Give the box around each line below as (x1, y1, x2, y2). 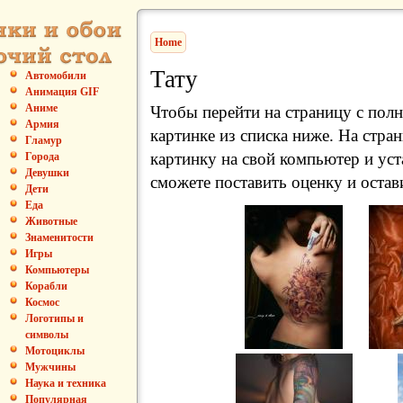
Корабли (25, 280, 67, 292)
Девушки (25, 166, 69, 179)
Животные (25, 215, 77, 228)
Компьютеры (25, 264, 89, 276)
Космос (25, 296, 59, 309)
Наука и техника (25, 377, 106, 390)
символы (25, 328, 68, 341)
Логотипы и (25, 312, 84, 325)
